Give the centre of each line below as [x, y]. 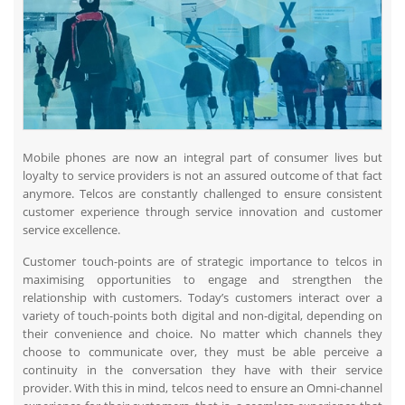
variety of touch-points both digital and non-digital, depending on [202, 316]
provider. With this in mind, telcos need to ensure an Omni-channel [202, 388]
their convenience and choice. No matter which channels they [202, 334]
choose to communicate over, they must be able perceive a [202, 352]
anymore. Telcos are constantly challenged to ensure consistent [202, 193]
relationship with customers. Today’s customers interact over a [202, 297]
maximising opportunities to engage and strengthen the [202, 279]
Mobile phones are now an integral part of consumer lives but [202, 157]
